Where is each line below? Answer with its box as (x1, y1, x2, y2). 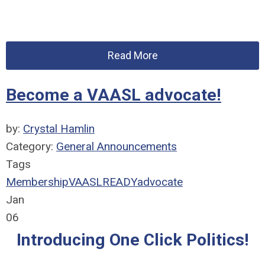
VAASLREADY (69, 175, 137, 189)
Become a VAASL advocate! (6, 85, 221, 105)
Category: (6, 140, 56, 153)
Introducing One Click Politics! (16, 230, 249, 250)
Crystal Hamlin (23, 122, 95, 135)
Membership (6, 175, 69, 189)
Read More (107, 49, 158, 62)
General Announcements (56, 140, 177, 153)
